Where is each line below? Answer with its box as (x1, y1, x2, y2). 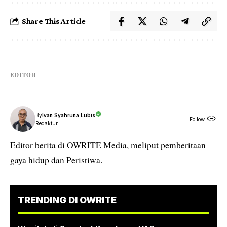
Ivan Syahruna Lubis (42, 111, 95, 118)
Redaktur (35, 120, 58, 126)
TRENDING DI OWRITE (18, 194, 117, 205)
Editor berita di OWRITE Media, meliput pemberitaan (10, 139, 206, 151)
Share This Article (21, 16, 86, 25)
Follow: (190, 116, 206, 122)
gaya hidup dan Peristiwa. (10, 154, 102, 166)
